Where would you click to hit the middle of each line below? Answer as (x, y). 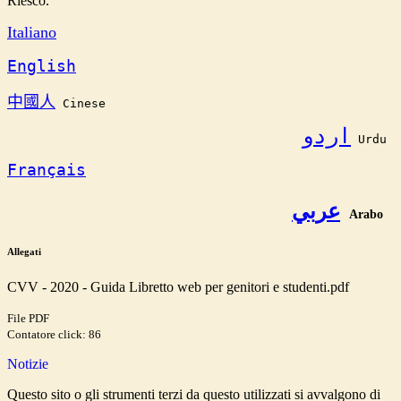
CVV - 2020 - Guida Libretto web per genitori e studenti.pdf (178, 287)
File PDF (28, 319)
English (42, 66)
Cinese (81, 104)
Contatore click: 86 (54, 335)
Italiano (32, 33)
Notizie (28, 364)
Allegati (24, 252)
